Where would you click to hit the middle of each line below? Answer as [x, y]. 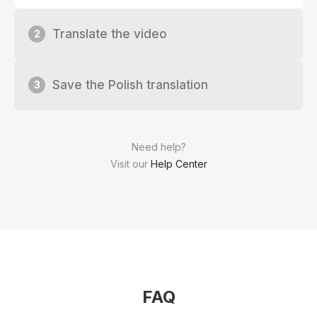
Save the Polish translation [130, 85]
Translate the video [110, 34]
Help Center [179, 163]
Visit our [130, 163]
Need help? [158, 146]
